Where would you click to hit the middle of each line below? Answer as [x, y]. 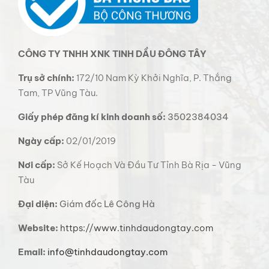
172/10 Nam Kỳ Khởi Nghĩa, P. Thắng [153, 78]
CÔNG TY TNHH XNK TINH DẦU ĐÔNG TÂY [112, 54]
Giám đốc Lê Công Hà [106, 204]
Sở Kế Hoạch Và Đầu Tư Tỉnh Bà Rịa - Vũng [148, 165]
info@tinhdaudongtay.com [107, 252]
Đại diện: [38, 204]
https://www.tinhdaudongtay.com [137, 228]
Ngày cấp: [41, 141]
